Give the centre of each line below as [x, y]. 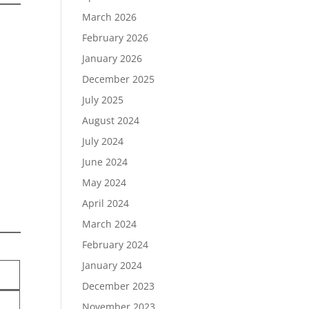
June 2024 [105, 162]
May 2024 [104, 182]
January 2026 [112, 58]
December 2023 [119, 286]
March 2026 [110, 17]
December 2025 [119, 79]
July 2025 [103, 100]
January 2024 [112, 265]
